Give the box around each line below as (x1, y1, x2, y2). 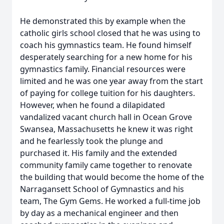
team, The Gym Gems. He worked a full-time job (20, 195, 200, 206)
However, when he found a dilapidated (20, 99, 165, 110)
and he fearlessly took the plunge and (20, 135, 163, 146)
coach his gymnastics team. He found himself (20, 39, 191, 50)
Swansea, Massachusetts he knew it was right (20, 123, 193, 134)
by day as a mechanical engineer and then (20, 207, 178, 218)
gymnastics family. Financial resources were (20, 63, 185, 74)
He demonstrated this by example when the (20, 15, 185, 26)
